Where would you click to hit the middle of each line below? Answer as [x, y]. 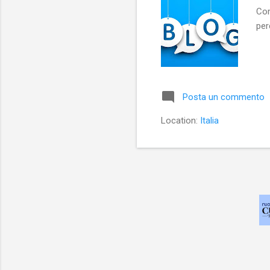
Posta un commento [224, 97]
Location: [181, 120]
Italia [209, 120]
